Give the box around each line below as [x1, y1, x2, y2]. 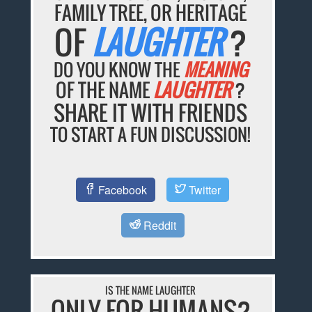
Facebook [95, 182, 148, 198]
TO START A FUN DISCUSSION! [50, 120, 251, 147]
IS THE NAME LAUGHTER [105, 282, 196, 297]
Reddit [140, 217, 176, 234]
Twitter [186, 182, 221, 198]
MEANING [183, 56, 248, 82]
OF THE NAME [56, 75, 154, 104]
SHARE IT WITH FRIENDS [54, 96, 248, 128]
